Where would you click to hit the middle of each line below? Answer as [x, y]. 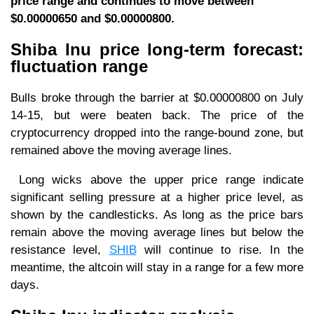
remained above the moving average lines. [121, 150]
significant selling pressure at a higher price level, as [157, 197]
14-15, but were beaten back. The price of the [157, 115]
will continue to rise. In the [220, 250]
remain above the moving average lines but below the [157, 232]
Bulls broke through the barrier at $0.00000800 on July [157, 97]
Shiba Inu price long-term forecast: [157, 50]
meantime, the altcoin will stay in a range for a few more [157, 267]
